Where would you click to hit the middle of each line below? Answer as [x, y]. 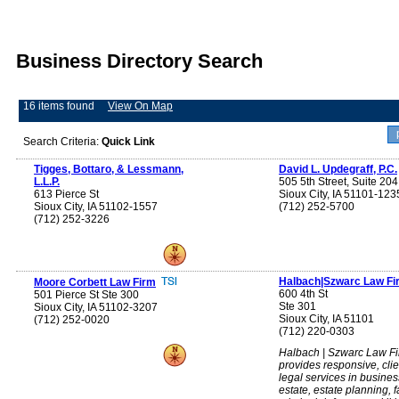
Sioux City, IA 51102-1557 [96, 207]
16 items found [59, 106]
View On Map [140, 106]
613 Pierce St [66, 195]
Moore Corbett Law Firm [95, 283]
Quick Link [128, 142]
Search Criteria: [62, 142]
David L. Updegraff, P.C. [338, 170]
